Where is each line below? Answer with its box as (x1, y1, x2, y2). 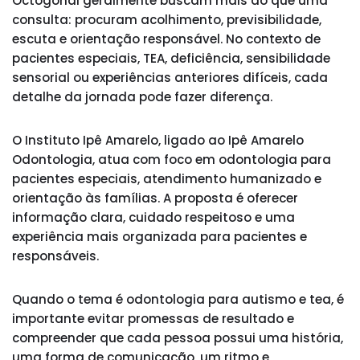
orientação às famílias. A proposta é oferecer (12, 190, 298, 207)
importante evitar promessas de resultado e (12, 310, 294, 327)
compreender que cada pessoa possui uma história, (12, 329, 343, 346)
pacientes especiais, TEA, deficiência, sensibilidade (12, 50, 330, 67)
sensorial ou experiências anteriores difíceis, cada (12, 69, 328, 86)
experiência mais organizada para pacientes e (12, 228, 307, 245)
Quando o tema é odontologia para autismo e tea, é (12, 291, 344, 308)
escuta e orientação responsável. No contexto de (12, 31, 321, 47)
